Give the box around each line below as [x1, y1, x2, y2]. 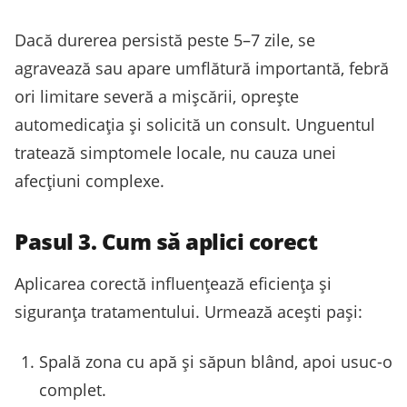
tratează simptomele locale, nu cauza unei [15, 142, 336, 164]
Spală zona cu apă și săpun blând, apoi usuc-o [39, 351, 392, 373]
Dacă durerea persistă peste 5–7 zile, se [15, 29, 315, 52]
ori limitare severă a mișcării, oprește [15, 85, 299, 108]
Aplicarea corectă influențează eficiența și [15, 273, 332, 295]
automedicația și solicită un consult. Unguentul [15, 114, 375, 136]
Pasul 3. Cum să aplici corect [15, 226, 318, 257]
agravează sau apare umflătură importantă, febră [15, 57, 389, 80]
